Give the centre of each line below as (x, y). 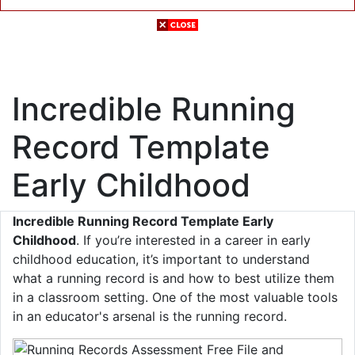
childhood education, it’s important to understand (161, 259)
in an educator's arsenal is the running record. (150, 316)
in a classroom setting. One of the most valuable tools (175, 297)
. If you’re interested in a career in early (193, 240)
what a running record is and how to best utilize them (174, 278)
